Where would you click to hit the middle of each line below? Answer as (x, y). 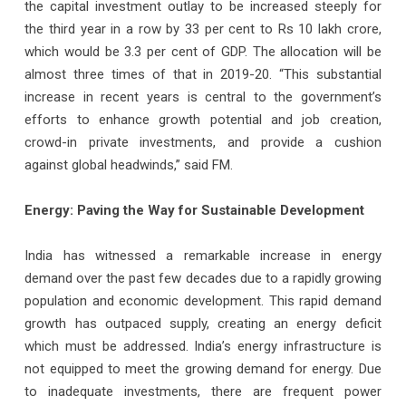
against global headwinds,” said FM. (129, 164)
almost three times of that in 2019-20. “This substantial (203, 74)
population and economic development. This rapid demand (203, 300)
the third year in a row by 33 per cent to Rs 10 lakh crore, (203, 29)
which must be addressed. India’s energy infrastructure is (203, 346)
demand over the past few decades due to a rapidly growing (203, 278)
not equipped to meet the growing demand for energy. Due (203, 368)
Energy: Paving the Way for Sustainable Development (195, 210)
